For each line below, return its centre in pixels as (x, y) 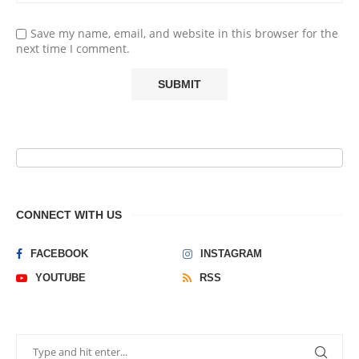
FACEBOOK (59, 254)
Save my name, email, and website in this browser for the (184, 33)
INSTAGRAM (232, 254)
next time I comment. (73, 48)
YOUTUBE (61, 278)
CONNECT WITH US (69, 215)
